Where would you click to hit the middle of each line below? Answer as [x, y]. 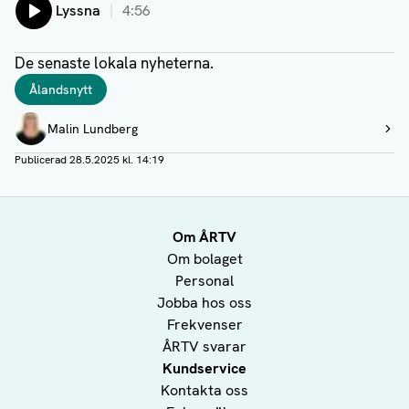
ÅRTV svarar [204, 347]
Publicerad [42, 160]
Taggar [36, 84]
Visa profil [43, 136]
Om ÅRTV [204, 237]
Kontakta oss [204, 391]
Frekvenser [204, 325]
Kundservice [204, 369]
